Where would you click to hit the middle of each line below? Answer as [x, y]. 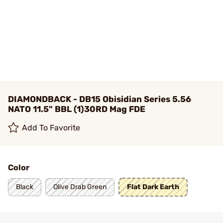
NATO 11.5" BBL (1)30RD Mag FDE [77, 109]
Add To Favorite [51, 128]
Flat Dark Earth [153, 187]
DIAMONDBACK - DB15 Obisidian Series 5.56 [100, 99]
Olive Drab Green [80, 187]
